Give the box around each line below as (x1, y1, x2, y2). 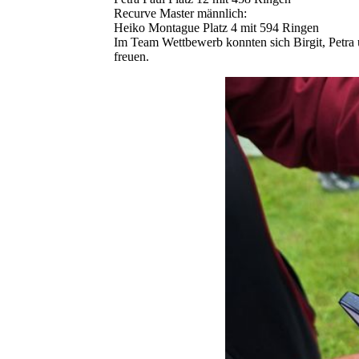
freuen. (114, 50, 149, 64)
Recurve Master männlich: (114, 6, 247, 21)
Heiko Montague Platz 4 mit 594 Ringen (114, 21, 319, 35)
